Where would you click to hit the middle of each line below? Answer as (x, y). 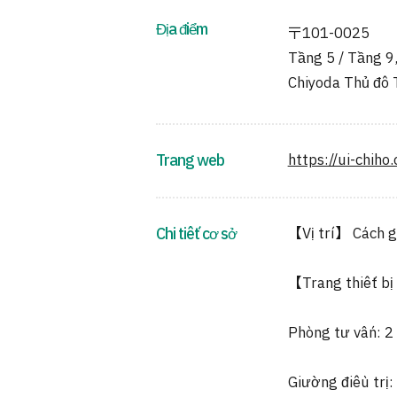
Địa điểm (181, 30)
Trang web (190, 161)
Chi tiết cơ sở (196, 234)
